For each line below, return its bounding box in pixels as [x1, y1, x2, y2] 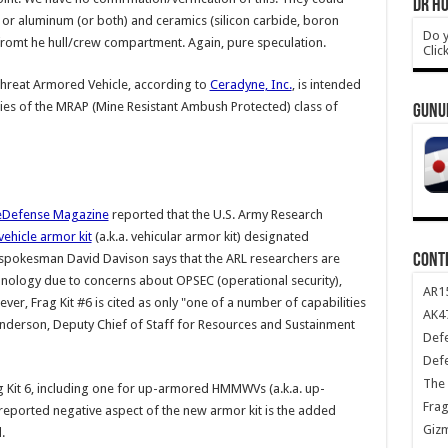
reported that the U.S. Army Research [108, 207, 323, 222]
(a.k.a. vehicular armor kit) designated [91, 229, 309, 244]
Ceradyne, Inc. [209, 77, 292, 92]
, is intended [291, 77, 361, 92]
